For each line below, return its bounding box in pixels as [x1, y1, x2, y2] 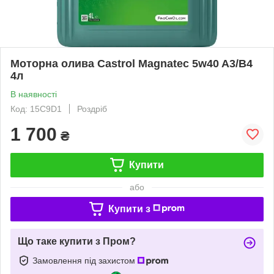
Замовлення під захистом [32, 255, 138, 265]
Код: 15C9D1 [10, 103, 62, 114]
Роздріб [77, 103, 107, 114]
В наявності [10, 89, 57, 99]
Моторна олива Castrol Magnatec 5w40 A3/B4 [10, 57, 253, 70]
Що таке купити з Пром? [18, 235, 136, 246]
